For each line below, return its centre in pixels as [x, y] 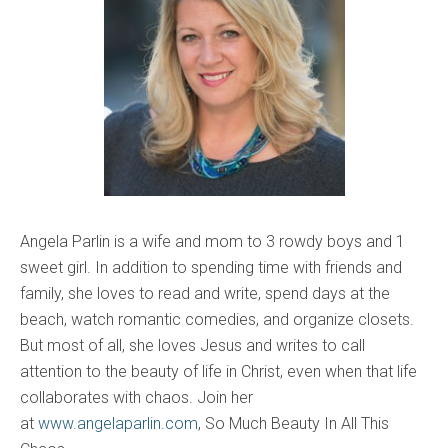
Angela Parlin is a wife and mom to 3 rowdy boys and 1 [212, 241]
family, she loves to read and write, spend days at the [205, 293]
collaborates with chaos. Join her [136, 397]
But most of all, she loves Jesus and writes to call [192, 345]
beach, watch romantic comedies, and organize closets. [217, 319]
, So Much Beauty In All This [293, 423]
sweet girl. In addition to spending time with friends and [211, 267]
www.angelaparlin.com [118, 423]
